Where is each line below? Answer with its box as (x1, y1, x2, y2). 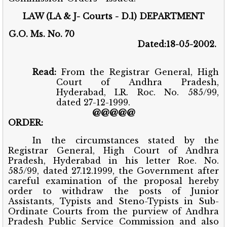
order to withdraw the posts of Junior (8, 185, 219, 196)
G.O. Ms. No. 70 (8, 28, 219, 39)
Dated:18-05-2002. (8, 39, 216, 49)
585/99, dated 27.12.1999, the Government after (8, 165, 219, 176)
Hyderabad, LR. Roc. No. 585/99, (56, 87, 219, 97)
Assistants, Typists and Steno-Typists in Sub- (8, 196, 219, 206)
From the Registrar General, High (56, 66, 219, 77)
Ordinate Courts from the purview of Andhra (8, 206, 219, 216)
